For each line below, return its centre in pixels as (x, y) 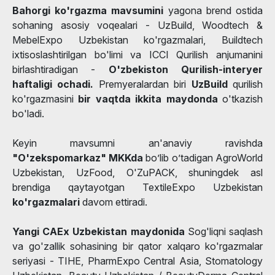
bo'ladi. (28, 113)
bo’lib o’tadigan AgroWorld (203, 157)
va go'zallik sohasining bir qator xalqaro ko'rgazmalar (137, 246)
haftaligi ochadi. (53, 84)
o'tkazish (243, 99)
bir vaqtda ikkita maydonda (150, 99)
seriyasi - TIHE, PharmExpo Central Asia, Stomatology (137, 261)
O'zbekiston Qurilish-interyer (186, 69)
